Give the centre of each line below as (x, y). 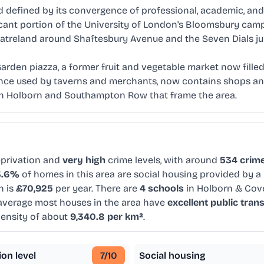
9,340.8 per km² (107, 217)
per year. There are (96, 189)
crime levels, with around (163, 160)
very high (84, 160)
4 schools (162, 189)
